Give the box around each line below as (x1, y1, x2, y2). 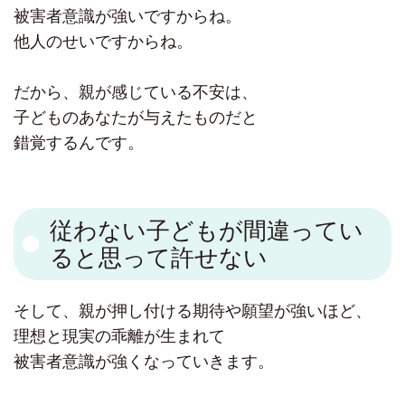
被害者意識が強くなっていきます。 (14, 353, 274, 372)
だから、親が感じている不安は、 (14, 83, 258, 102)
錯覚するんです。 (14, 134, 144, 153)
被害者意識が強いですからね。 (14, 7, 241, 26)
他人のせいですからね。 (14, 33, 193, 52)
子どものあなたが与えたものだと (14, 108, 258, 127)
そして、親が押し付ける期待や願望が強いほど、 (14, 302, 372, 321)
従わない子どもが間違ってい (50, 218, 363, 244)
